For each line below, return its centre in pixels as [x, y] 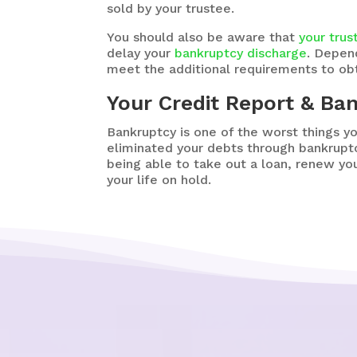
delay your [141, 53]
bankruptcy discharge [241, 53]
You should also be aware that [203, 37]
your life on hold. [159, 179]
